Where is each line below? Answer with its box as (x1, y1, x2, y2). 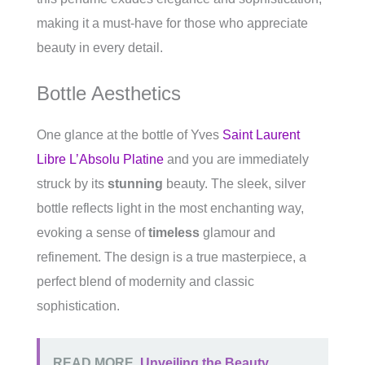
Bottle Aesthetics (37, 82, 181, 105)
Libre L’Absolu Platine (37, 152, 164, 167)
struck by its (37, 177, 108, 191)
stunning (108, 177, 163, 191)
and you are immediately (164, 152, 309, 167)
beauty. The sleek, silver (163, 177, 306, 191)
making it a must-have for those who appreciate (37, 16, 308, 31)
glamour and (200, 226, 275, 240)
